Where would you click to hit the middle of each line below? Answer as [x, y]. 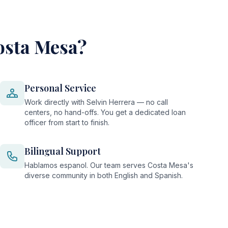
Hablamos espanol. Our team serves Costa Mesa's [109, 165]
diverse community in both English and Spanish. [104, 175]
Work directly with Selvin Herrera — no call [96, 102]
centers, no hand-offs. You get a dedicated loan [105, 112]
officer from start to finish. [67, 122]
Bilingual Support [63, 151]
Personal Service [60, 88]
